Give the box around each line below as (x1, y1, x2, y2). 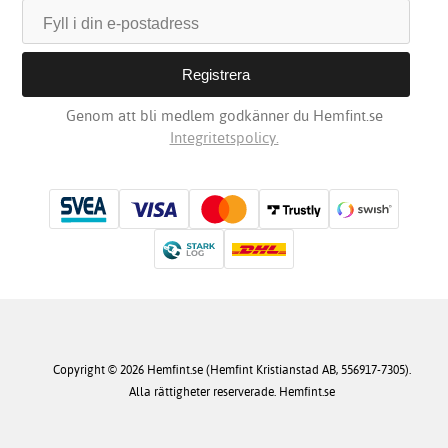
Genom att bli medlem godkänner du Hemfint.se (65, 106, 383, 126)
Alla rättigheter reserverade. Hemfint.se (128, 384, 335, 400)
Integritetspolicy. (169, 128, 279, 148)
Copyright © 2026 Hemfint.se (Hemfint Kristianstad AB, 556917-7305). (52, 362, 411, 378)
